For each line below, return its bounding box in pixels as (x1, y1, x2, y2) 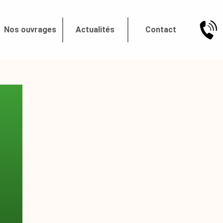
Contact (145, 25, 176, 34)
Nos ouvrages (4, 25, 57, 34)
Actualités (76, 25, 115, 34)
